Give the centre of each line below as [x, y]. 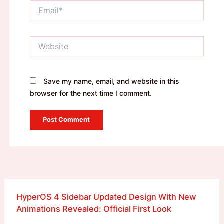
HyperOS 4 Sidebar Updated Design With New [106, 197]
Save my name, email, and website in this [111, 81]
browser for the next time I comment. [91, 93]
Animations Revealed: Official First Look [94, 209]
